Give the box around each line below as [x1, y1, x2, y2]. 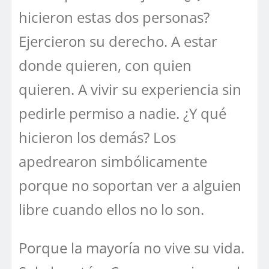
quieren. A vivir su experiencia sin [19, 79, 241, 99]
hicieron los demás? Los [19, 127, 176, 147]
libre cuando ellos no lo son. [19, 199, 204, 219]
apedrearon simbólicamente [19, 151, 207, 171]
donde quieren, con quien [19, 55, 192, 75]
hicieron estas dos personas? [19, 7, 210, 27]
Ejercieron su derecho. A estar [19, 31, 217, 51]
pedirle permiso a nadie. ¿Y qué [19, 103, 226, 123]
